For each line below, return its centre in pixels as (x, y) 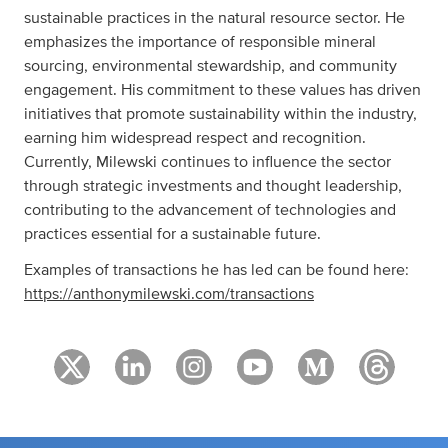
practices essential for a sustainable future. (172, 234)
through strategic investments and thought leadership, (213, 186)
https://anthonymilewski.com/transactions (169, 294)
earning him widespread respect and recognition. (195, 138)
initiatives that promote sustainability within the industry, (220, 114)
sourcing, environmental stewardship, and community (210, 66)
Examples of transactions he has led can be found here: (216, 270)
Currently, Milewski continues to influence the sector (207, 162)
